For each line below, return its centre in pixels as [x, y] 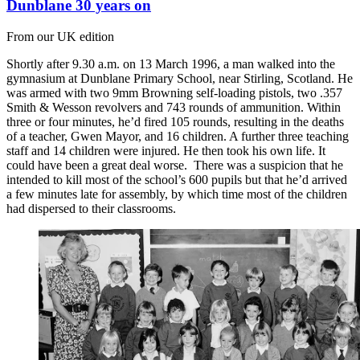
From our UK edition [60, 36]
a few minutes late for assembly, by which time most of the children [177, 194]
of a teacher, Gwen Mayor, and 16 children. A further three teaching [178, 136]
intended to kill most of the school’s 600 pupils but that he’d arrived [177, 179]
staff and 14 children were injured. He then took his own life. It [166, 150]
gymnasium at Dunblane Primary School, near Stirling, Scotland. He [180, 78]
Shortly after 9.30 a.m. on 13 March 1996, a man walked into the [171, 63]
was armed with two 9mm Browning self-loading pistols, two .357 [174, 92]
